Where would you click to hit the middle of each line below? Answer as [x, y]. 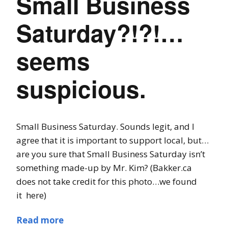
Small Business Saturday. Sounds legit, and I [105, 126]
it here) [31, 195]
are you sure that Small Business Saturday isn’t [111, 154]
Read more [40, 220]
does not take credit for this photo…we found [107, 181]
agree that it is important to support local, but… [112, 140]
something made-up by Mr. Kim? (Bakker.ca [104, 167]
